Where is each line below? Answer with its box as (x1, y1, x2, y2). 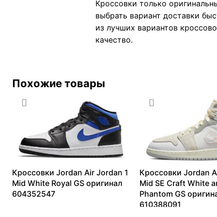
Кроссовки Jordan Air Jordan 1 (12, 168, 128, 178)
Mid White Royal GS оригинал (12, 178, 123, 188)
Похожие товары (12, 77, 105, 90)
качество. (95, 34, 133, 45)
